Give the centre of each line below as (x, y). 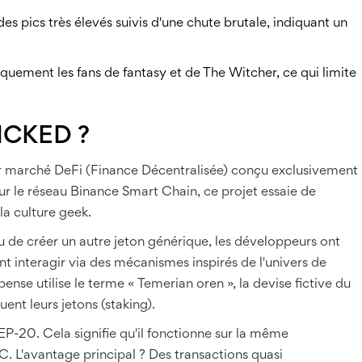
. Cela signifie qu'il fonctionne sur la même (162, 335)
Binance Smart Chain (134, 192)
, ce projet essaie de (257, 192)
